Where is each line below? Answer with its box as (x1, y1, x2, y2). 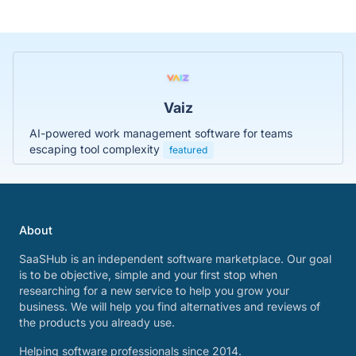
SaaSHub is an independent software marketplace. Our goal (19, 252, 331, 265)
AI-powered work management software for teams (29, 126, 292, 140)
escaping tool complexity (29, 141, 163, 156)
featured (169, 143, 207, 156)
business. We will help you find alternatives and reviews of (19, 300, 320, 313)
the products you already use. (19, 315, 175, 329)
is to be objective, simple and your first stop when (19, 268, 277, 281)
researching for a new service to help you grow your (19, 284, 289, 297)
